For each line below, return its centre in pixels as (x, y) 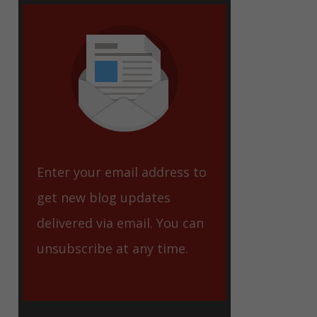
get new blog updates (104, 198)
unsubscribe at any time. (113, 249)
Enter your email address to (122, 172)
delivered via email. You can (120, 223)
